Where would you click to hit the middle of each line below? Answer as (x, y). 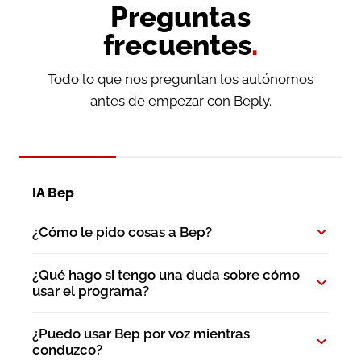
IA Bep (53, 192)
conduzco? (67, 349)
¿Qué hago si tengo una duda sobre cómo (166, 274)
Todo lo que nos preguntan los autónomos (180, 79)
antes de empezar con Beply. (180, 100)
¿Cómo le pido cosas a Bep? (122, 232)
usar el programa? (91, 290)
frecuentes (177, 44)
